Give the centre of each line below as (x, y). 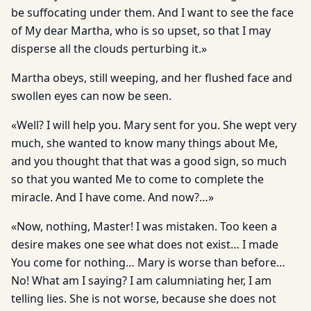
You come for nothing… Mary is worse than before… (148, 262)
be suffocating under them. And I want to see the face (152, 12)
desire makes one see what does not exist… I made (145, 244)
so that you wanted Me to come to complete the (137, 179)
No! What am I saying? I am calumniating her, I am (141, 280)
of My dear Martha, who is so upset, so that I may (141, 31)
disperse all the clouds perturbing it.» (109, 49)
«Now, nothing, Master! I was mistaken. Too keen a (144, 226)
